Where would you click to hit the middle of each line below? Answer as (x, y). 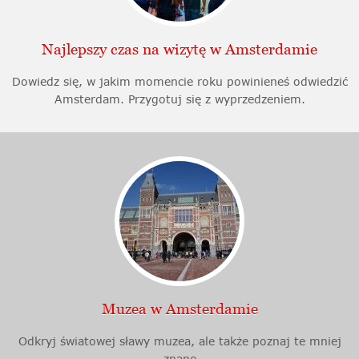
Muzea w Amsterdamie (179, 309)
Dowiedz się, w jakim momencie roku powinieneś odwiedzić (179, 82)
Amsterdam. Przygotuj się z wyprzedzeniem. (179, 99)
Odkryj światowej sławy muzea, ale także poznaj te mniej (179, 341)
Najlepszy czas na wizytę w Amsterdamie (179, 50)
